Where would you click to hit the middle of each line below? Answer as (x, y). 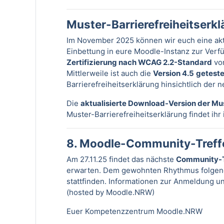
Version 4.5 (173, 73)
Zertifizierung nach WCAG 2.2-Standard (139, 62)
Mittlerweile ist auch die (110, 73)
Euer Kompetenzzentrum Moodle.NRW (134, 211)
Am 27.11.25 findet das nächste (121, 159)
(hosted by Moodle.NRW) (110, 192)
